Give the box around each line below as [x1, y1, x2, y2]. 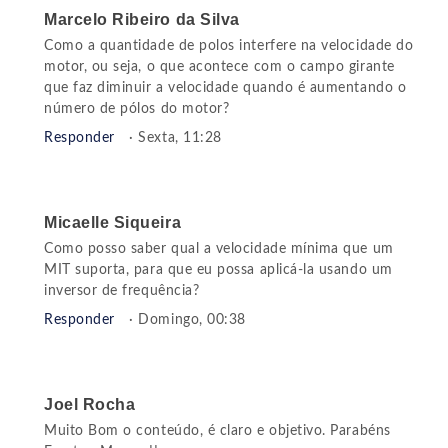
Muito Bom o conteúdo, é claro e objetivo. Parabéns [44, 424, 391, 439]
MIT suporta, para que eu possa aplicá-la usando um [44, 263, 393, 278]
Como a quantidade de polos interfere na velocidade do [44, 39, 414, 54]
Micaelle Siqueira [44, 214, 182, 232]
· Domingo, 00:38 [129, 313, 246, 328]
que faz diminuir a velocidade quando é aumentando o [44, 81, 407, 96]
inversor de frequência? [44, 284, 200, 299]
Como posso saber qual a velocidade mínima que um [44, 242, 394, 257]
